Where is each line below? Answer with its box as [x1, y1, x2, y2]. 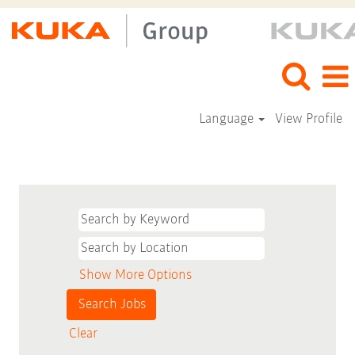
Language [198, 112, 257, 127]
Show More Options [79, 268, 192, 283]
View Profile [275, 112, 342, 127]
